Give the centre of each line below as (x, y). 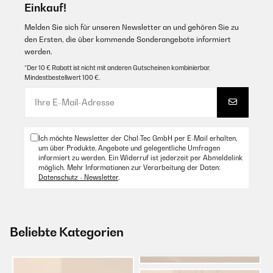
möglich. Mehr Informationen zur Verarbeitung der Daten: (129, 167)
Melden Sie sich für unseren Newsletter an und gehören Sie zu (132, 27)
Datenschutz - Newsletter (78, 177)
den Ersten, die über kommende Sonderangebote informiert (128, 39)
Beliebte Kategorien (67, 232)
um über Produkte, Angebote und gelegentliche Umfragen (129, 148)
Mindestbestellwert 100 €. (62, 77)
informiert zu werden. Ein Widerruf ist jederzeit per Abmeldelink (140, 158)
